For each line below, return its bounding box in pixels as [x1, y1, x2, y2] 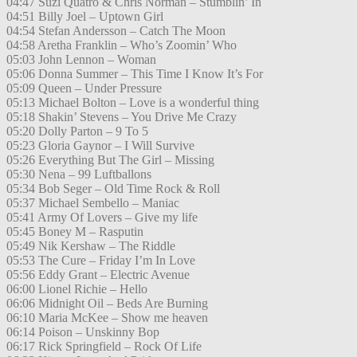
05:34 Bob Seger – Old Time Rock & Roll [6, 182, 220, 196]
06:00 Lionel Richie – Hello [6, 282, 147, 296]
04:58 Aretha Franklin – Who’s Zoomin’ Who [6, 38, 237, 53]
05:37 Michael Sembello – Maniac [6, 196, 179, 210]
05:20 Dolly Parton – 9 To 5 [6, 124, 148, 139]
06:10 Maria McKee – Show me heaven [6, 311, 208, 325]
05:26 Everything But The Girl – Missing [6, 153, 214, 167]
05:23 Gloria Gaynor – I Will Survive [6, 139, 194, 153]
